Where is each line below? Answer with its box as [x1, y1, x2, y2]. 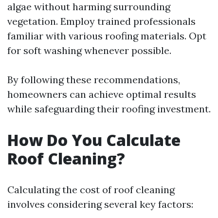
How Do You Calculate [7, 129, 181, 150]
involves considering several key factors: [7, 198, 193, 210]
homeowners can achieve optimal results [7, 88, 196, 100]
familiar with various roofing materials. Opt [7, 30, 206, 42]
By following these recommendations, [7, 73, 180, 86]
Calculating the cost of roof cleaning [7, 183, 175, 196]
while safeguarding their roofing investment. [7, 103, 211, 115]
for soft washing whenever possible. [7, 44, 171, 56]
